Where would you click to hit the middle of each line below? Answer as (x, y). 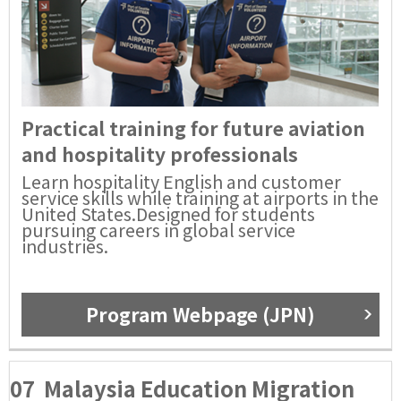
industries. (65, 246)
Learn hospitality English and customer (181, 182)
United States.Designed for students (168, 214)
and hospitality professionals (160, 154)
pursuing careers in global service (158, 230)
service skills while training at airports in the (200, 198)
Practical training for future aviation (193, 128)
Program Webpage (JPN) (200, 314)
